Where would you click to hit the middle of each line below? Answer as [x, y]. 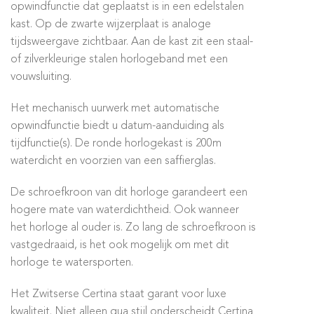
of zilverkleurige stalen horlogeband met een [119, 60]
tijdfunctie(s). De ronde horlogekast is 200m [116, 144]
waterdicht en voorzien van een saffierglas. [113, 161]
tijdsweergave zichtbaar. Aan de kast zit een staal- [132, 42]
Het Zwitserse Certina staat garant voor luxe [118, 294]
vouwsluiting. [41, 77]
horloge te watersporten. [72, 263]
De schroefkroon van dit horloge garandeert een [129, 193]
